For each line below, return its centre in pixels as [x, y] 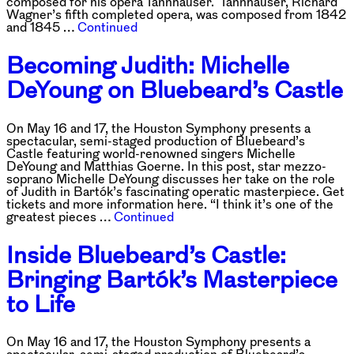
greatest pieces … [60, 216]
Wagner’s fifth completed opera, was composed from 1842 [176, 14]
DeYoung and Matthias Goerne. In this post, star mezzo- [166, 166]
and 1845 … [42, 26]
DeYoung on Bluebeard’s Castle [175, 89]
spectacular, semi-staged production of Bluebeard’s [156, 140]
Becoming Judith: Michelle [148, 65]
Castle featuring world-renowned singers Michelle [151, 153]
